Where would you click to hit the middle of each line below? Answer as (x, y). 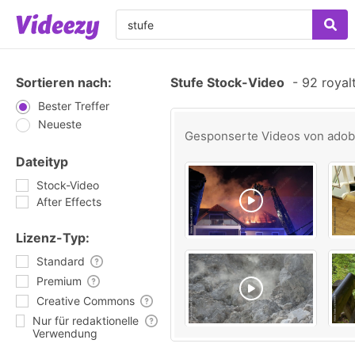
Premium (59, 281)
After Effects (69, 202)
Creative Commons (86, 301)
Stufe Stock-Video (227, 82)
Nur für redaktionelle (85, 321)
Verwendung (65, 333)
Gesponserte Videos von (256, 136)
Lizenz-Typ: (53, 238)
